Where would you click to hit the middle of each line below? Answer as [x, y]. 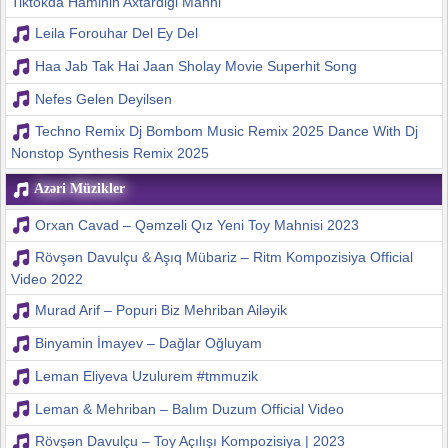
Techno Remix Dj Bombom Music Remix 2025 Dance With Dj [226, 131]
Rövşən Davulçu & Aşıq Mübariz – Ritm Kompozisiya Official [223, 257]
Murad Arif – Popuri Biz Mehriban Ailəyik [160, 310]
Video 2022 [46, 279]
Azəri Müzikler [77, 189]
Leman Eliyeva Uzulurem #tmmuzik [146, 375]
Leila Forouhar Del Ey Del [116, 33]
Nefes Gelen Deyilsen [103, 98]
